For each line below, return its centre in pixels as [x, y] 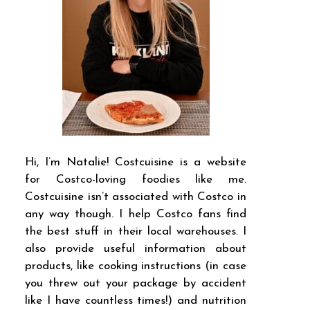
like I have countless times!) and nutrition [136, 300]
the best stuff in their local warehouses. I [136, 231]
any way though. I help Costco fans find [136, 214]
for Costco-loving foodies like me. [136, 179]
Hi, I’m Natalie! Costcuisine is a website [136, 162]
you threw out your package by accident [136, 283]
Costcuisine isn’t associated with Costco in [136, 197]
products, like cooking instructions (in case [136, 266]
